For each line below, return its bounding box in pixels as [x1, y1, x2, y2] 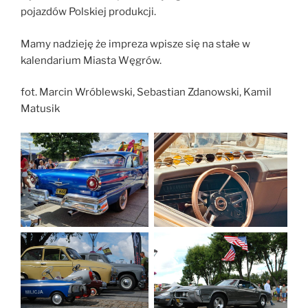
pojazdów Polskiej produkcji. [21, 5, 156, 19]
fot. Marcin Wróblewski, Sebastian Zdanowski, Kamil [21, 86, 272, 99]
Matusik [21, 102, 60, 115]
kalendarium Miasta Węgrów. [21, 54, 162, 67]
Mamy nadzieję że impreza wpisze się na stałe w [21, 37, 250, 50]
